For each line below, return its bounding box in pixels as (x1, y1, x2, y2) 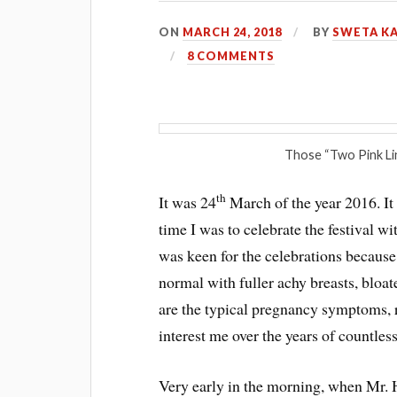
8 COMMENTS (186, 49, 275, 63)
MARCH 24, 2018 (183, 25, 283, 39)
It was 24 (159, 191, 217, 213)
